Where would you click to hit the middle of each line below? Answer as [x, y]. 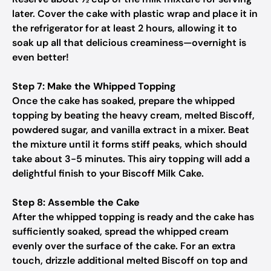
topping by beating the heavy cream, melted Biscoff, [133, 115]
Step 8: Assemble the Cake [76, 202]
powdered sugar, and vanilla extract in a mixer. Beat [131, 130]
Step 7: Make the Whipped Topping [94, 86]
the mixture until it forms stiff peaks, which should [129, 144]
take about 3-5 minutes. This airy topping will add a [131, 159]
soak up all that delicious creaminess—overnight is [129, 43]
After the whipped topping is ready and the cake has [133, 217]
